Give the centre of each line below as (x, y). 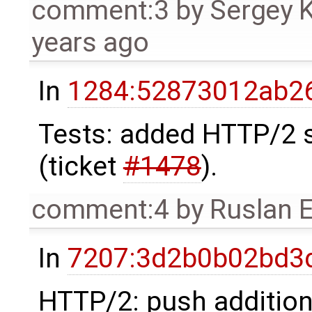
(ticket (80, 166)
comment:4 (100, 209)
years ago (90, 42)
